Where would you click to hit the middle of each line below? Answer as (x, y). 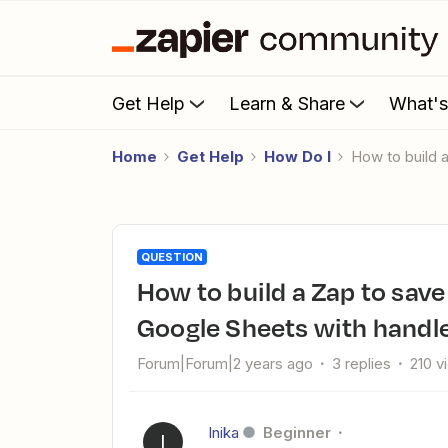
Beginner (297, 432)
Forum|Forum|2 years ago (225, 363)
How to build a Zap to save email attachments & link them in (146, 291)
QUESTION (172, 257)
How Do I (297, 156)
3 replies (361, 363)
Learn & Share (287, 103)
